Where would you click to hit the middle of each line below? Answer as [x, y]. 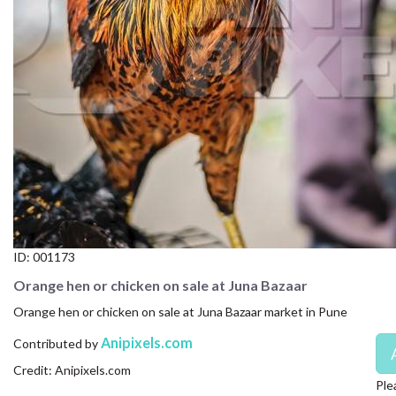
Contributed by [57, 343]
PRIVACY [37, 138]
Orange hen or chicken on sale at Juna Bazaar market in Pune [180, 311]
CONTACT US [53, 16]
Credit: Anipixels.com [72, 369]
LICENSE [35, 98]
